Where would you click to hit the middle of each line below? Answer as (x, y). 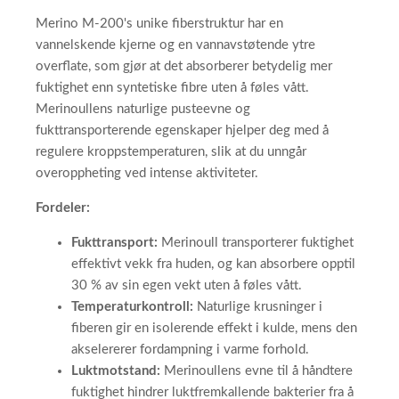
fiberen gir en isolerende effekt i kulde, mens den (214, 329)
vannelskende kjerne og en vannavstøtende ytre (175, 45)
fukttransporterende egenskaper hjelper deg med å (182, 131)
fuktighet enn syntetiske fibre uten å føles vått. (172, 88)
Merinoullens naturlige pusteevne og (143, 110)
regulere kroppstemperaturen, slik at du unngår (171, 152)
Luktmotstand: (116, 371)
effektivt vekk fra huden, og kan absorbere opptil (213, 265)
